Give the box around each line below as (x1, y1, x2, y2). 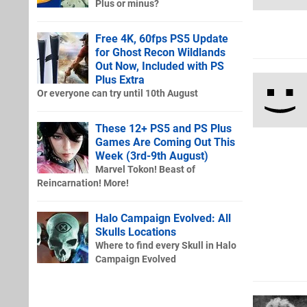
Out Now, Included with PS (95, 59, 224, 73)
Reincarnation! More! (37, 177, 129, 189)
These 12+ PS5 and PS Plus (95, 121, 232, 135)
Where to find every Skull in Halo (95, 239, 236, 251)
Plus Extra (95, 73, 145, 86)
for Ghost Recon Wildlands (95, 45, 225, 59)
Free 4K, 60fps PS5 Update (95, 32, 228, 45)
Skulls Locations (95, 225, 176, 238)
